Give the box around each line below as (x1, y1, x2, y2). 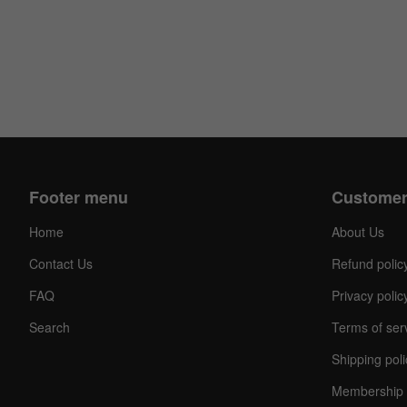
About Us (331, 223, 384, 242)
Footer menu (29, 185, 128, 210)
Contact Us (29, 254, 93, 273)
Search (29, 318, 70, 337)
